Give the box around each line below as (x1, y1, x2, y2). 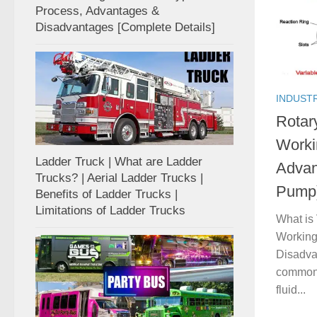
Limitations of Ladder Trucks (35, 203, 185, 217)
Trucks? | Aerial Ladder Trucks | (35, 171, 203, 185)
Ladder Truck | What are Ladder (35, 154, 202, 168)
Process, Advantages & (35, 4, 159, 18)
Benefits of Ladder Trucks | (35, 187, 178, 201)
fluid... (276, 284, 306, 296)
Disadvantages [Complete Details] (35, 20, 215, 34)
